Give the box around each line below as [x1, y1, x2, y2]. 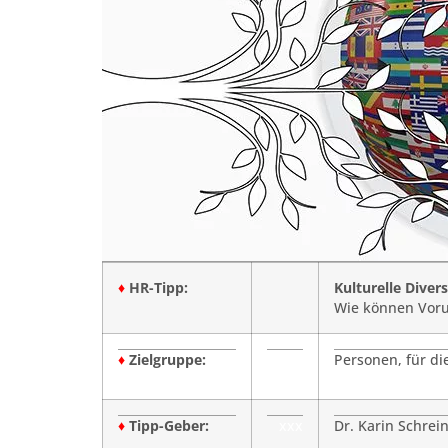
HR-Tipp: [125, 278, 188, 297]
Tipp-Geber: [129, 416, 209, 435]
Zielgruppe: [129, 350, 206, 369]
